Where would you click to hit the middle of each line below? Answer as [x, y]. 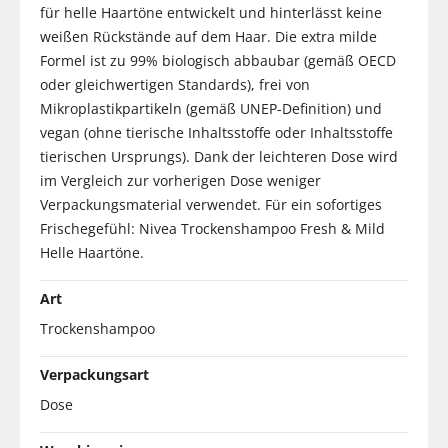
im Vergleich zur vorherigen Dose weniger [180, 180]
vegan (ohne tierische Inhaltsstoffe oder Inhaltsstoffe [216, 132]
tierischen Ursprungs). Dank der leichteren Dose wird [219, 156]
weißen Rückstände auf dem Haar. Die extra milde [208, 36]
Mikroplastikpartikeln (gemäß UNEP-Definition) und [211, 108]
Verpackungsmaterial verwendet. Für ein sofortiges [211, 204]
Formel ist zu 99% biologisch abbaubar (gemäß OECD [218, 60]
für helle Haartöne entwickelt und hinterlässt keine [211, 12]
